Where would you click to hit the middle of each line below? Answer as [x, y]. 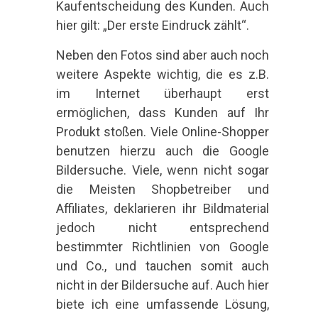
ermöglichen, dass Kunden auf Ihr [163, 113]
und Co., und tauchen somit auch [163, 266]
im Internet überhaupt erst [163, 94]
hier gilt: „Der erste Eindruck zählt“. [153, 26]
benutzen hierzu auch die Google [163, 151]
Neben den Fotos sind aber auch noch [163, 55]
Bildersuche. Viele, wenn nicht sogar [163, 170]
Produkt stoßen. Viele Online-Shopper [163, 132]
